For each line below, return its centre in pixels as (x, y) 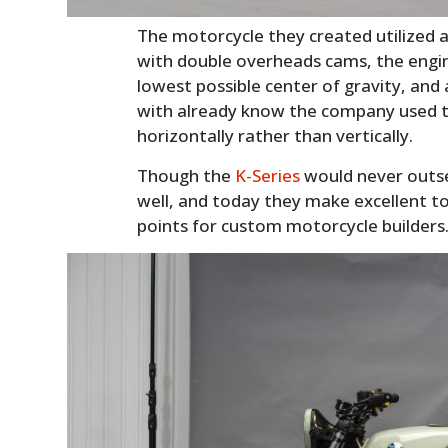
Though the (186, 176)
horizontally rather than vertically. (275, 136)
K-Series (268, 176)
